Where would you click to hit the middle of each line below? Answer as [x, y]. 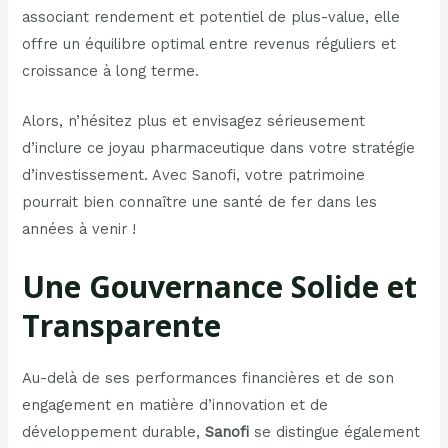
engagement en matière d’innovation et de [175, 404]
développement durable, [114, 431]
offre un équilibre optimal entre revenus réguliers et [209, 43]
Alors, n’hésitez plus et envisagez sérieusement [194, 121]
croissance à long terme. [111, 70]
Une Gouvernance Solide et [220, 286]
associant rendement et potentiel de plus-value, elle [211, 16]
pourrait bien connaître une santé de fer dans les [200, 202]
